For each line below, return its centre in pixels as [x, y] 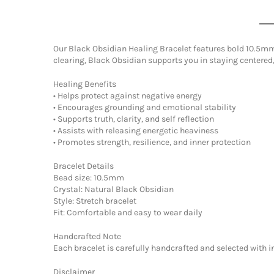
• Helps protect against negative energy [128, 95]
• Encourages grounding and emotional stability [145, 107]
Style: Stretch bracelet [95, 201]
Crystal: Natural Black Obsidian [113, 189]
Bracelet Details [83, 166]
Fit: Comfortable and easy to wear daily [128, 212]
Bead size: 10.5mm [89, 177]
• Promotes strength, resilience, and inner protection [152, 142]
